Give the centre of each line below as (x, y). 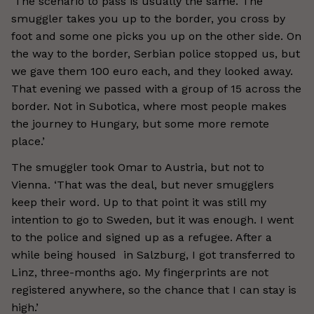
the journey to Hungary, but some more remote (140, 124)
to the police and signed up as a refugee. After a (142, 237)
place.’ (28, 141)
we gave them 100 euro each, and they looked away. (152, 71)
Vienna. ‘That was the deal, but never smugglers (143, 185)
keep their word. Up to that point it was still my (139, 202)
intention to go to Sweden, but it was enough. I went (152, 220)
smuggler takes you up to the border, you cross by (148, 19)
